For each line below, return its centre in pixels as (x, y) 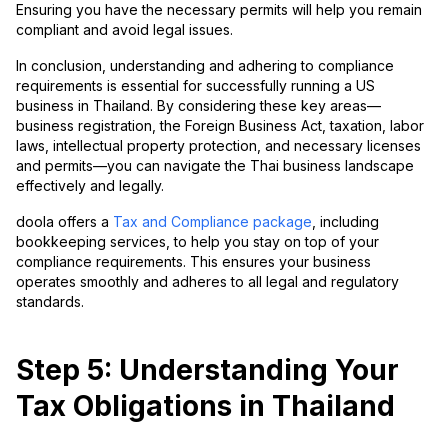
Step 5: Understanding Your (207, 369)
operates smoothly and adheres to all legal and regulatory (207, 281)
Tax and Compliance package (212, 221)
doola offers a (64, 221)
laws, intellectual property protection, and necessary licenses (218, 145)
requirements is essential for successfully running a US (195, 85)
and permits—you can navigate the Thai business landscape (215, 165)
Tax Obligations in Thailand (205, 405)
